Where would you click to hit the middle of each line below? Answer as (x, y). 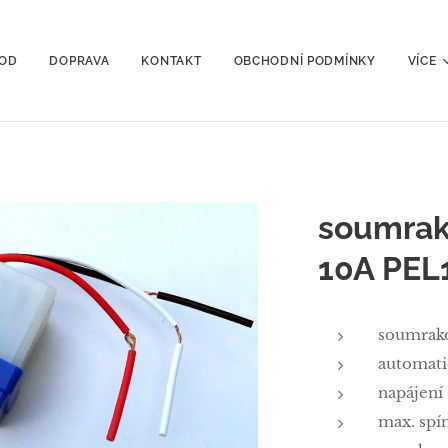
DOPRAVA (79, 61)
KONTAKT (171, 61)
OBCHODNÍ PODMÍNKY (304, 61)
